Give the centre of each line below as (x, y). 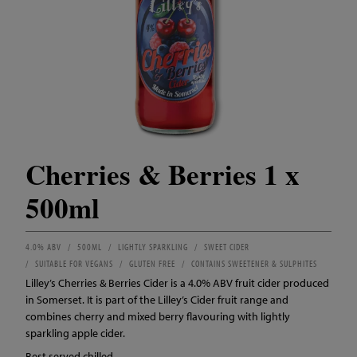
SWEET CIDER (227, 247)
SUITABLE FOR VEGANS (74, 263)
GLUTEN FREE (152, 263)
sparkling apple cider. (75, 333)
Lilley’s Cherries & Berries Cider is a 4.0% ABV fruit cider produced (177, 283)
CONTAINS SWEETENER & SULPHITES (254, 263)
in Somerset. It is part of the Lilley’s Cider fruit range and (157, 300)
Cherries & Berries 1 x (163, 174)
